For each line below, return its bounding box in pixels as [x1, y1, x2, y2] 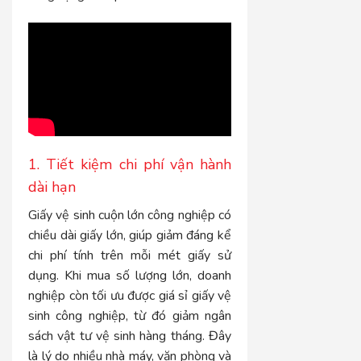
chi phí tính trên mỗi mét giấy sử [28, 247, 232, 265]
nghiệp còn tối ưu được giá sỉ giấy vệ [28, 287, 232, 305]
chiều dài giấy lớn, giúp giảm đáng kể [28, 226, 232, 245]
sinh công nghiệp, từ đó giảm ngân [28, 307, 232, 326]
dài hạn [28, 177, 76, 197]
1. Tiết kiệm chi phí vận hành [28, 155, 232, 175]
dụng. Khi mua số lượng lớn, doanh [28, 267, 232, 285]
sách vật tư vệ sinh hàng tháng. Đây [28, 327, 232, 346]
